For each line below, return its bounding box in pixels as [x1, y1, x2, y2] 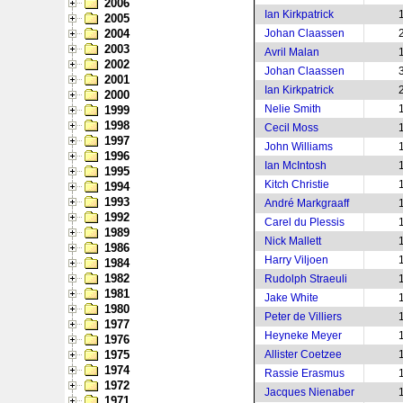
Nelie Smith [264, 103, 321, 115]
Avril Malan [264, 46, 319, 58]
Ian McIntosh [264, 159, 327, 172]
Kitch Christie [264, 178, 329, 191]
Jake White [264, 291, 318, 304]
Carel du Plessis [264, 216, 345, 228]
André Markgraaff [264, 197, 349, 210]
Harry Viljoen [264, 254, 328, 266]
